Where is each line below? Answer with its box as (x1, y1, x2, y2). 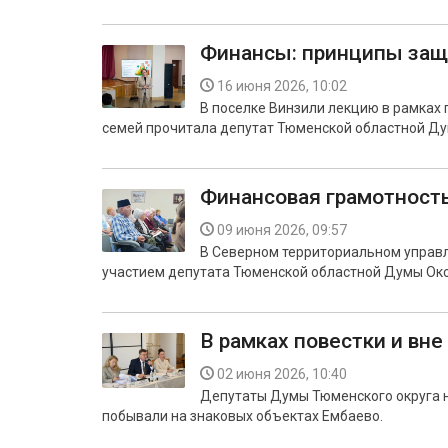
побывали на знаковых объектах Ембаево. (102, 408, 383, 424)
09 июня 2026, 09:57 (217, 222, 347, 238)
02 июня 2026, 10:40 (217, 366, 347, 382)
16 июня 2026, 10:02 (217, 78, 347, 94)
